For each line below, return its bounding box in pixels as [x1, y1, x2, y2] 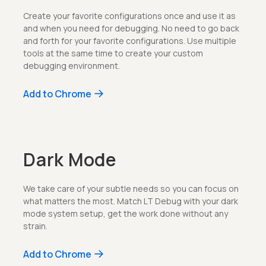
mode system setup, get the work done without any [23, 207, 228, 219]
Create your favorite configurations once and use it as [23, 9, 236, 21]
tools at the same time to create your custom [23, 47, 203, 59]
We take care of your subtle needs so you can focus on [23, 182, 239, 194]
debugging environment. [23, 59, 120, 71]
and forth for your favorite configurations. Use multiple [23, 34, 236, 46]
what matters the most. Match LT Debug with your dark [23, 195, 238, 207]
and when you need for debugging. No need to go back [23, 22, 239, 34]
